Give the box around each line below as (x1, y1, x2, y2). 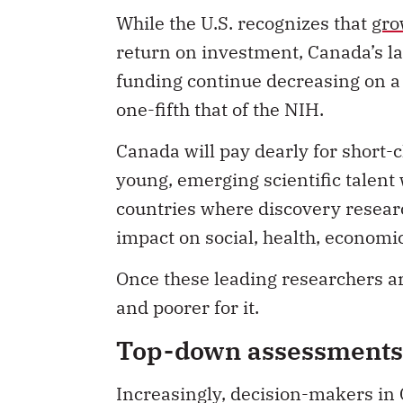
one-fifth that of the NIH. (116, 96, 324, 121)
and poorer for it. (116, 295, 259, 320)
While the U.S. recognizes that (116, 10, 372, 35)
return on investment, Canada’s (116, 39, 388, 64)
